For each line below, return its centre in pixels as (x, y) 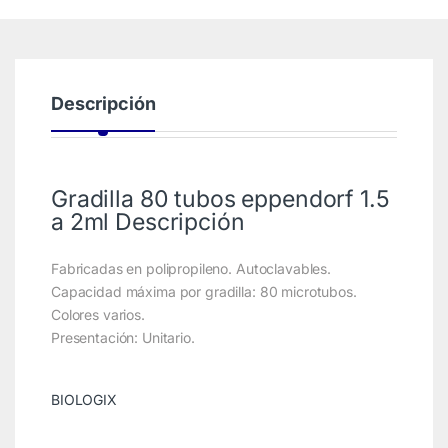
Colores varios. (97, 314)
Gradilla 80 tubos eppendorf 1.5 (220, 198)
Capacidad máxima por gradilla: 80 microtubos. (203, 291)
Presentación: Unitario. (122, 337)
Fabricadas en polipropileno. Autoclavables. (190, 268)
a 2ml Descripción (147, 221)
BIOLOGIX (83, 400)
